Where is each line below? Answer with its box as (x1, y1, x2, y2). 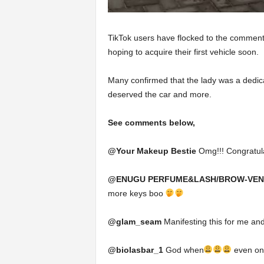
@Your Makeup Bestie (107, 146, 196, 156)
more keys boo (107, 188, 166, 198)
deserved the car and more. (107, 89, 212, 99)
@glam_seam (107, 216, 161, 226)
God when (163, 245, 204, 255)
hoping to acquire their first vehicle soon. (107, 47, 259, 57)
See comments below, (107, 117, 195, 127)
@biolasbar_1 (107, 245, 163, 255)
